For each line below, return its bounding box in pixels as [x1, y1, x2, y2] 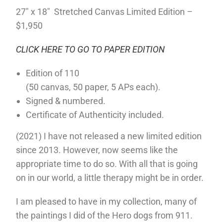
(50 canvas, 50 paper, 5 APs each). [26, 81, 161, 92]
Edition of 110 [26, 67, 80, 78]
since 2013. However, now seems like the [16, 144, 178, 155]
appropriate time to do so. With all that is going [16, 158, 198, 169]
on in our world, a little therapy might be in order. [16, 172, 204, 183]
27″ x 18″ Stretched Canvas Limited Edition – [16, 6, 193, 17]
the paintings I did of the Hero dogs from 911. [16, 210, 195, 221]
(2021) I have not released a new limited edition [16, 130, 202, 141]
